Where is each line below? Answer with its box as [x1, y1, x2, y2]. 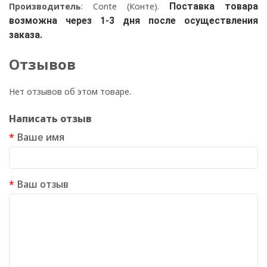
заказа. [9, 29, 42, 41]
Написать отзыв [9, 112, 92, 126]
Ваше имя [17, 131, 64, 144]
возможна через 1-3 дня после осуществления [9, 15, 258, 27]
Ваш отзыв [17, 178, 69, 191]
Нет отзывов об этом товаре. [9, 86, 131, 98]
